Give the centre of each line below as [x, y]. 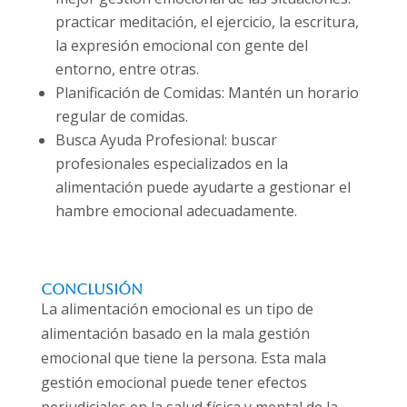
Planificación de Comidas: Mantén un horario [207, 93]
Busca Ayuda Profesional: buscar [166, 140]
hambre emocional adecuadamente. [176, 211]
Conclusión [91, 290]
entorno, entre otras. [127, 69]
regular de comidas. [121, 117]
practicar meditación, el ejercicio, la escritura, [207, 22]
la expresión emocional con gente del [181, 46]
